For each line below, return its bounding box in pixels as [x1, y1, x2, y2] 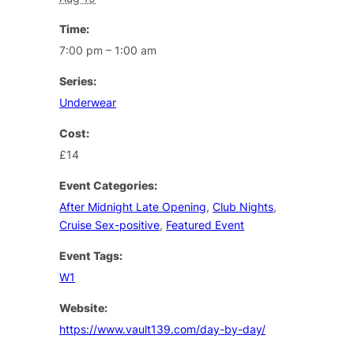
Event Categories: [59, 178, 158, 192]
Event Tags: [59, 248, 123, 262]
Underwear [59, 95, 117, 109]
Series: [59, 73, 97, 88]
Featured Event [166, 217, 245, 232]
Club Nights [213, 199, 274, 213]
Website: [59, 300, 108, 314]
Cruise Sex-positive [59, 217, 160, 232]
